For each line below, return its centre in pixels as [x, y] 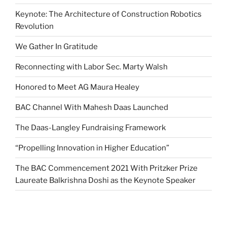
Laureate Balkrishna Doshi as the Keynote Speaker [105, 180]
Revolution [34, 26]
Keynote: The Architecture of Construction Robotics [108, 14]
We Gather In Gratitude [56, 46]
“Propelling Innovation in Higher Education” [92, 148]
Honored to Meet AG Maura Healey [77, 87]
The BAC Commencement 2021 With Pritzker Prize [106, 168]
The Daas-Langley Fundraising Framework [90, 127]
